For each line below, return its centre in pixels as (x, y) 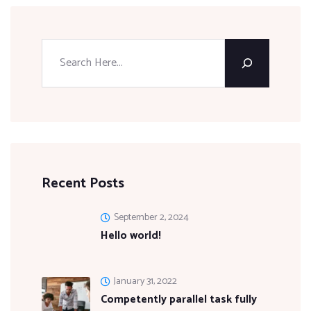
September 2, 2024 (151, 217)
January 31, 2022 (145, 281)
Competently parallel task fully (179, 299)
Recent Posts (83, 183)
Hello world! (131, 235)
